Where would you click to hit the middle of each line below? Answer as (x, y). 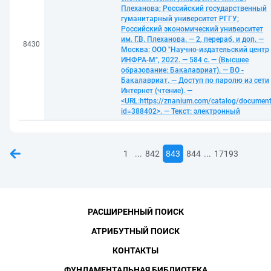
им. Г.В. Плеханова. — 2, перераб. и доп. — (192, 39)
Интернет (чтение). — (157, 91)
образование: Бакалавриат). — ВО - (182, 70)
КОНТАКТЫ (135, 250)
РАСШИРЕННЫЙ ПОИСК (135, 212)
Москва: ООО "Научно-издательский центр (195, 50)
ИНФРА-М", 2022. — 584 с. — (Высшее (185, 60)
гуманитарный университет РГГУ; (180, 19)
